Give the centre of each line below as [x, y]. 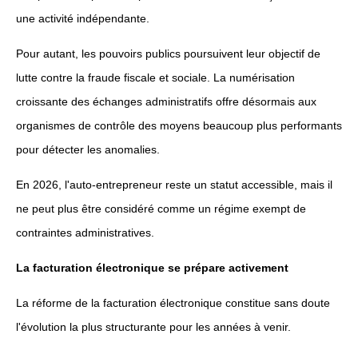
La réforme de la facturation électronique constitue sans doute [173, 303]
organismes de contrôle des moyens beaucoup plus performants [179, 125]
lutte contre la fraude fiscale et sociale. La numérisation [155, 78]
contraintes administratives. [85, 233]
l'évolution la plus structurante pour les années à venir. [153, 327]
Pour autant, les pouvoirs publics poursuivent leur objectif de [168, 54]
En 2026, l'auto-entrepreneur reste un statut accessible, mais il [174, 185]
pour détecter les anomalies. [88, 149]
